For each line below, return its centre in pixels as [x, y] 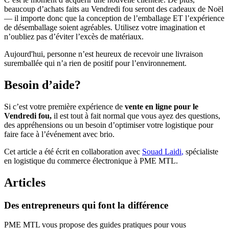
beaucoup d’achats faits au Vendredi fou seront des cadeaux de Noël [114, 9]
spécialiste [201, 151]
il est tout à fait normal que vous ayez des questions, [136, 116]
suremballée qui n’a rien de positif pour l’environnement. [95, 63]
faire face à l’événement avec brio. [59, 134]
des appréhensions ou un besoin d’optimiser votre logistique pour [109, 125]
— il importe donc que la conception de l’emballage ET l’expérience [114, 18]
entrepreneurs [50, 205]
